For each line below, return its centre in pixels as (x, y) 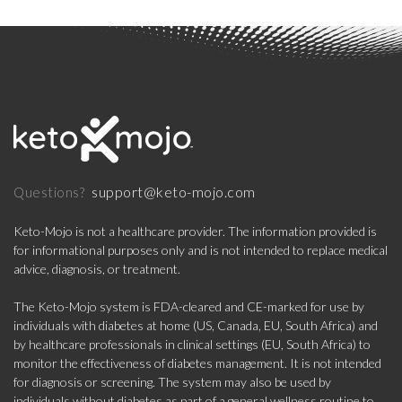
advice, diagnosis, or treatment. (97, 269)
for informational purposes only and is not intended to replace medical (201, 250)
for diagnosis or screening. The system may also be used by (172, 382)
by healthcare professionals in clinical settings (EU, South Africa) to (192, 345)
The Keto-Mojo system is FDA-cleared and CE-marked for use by (189, 307)
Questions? (49, 192)
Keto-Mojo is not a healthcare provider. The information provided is (195, 232)
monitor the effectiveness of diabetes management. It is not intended (197, 363)
